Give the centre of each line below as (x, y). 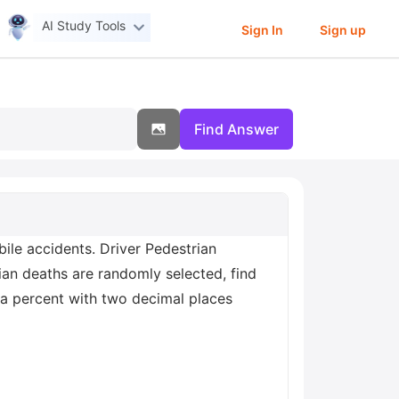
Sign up (342, 29)
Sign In (262, 29)
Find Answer (236, 129)
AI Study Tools (84, 26)
